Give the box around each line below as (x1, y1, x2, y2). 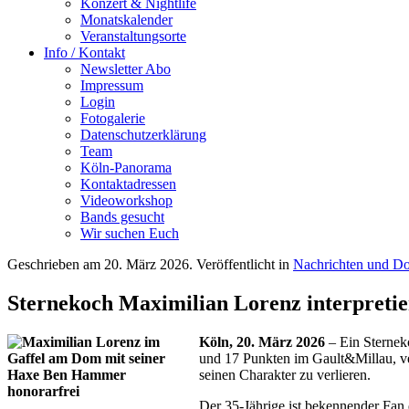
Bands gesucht (80, 209, 164, 225)
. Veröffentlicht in (189, 257, 293, 272)
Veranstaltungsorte (80, 28, 186, 44)
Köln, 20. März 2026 (199, 333, 329, 350)
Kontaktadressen (80, 176, 176, 192)
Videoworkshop (80, 193, 173, 208)
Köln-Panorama (80, 160, 172, 175)
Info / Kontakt (44, 45, 125, 60)
